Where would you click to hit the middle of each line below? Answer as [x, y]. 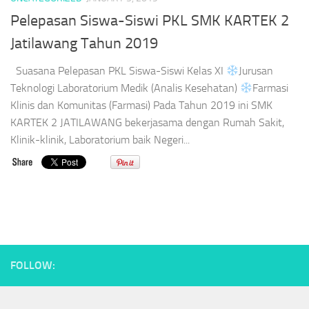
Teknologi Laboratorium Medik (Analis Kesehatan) [125, 88]
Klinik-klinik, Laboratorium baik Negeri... [100, 140]
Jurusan [256, 71]
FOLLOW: [33, 266]
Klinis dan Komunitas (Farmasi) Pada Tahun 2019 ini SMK [141, 106]
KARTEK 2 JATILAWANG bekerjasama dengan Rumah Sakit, [147, 123]
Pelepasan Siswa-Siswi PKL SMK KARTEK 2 [150, 21]
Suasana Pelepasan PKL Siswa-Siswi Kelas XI [118, 71]
